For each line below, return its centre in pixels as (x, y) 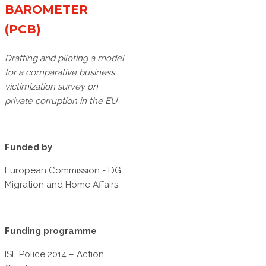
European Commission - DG (63, 171)
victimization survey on (51, 87)
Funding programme (51, 231)
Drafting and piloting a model (64, 58)
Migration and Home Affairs (61, 185)
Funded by (28, 148)
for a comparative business (60, 73)
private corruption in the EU (61, 101)
